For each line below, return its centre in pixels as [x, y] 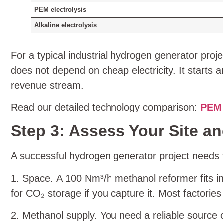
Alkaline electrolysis [66, 25]
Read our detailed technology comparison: [106, 107]
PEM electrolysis [60, 10]
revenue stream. [47, 85]
